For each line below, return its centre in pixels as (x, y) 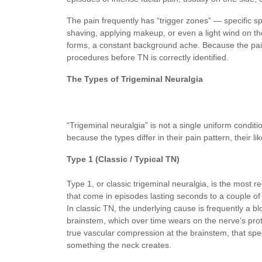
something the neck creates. (119, 245)
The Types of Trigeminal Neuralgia (135, 79)
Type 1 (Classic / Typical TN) (123, 159)
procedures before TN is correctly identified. (148, 57)
